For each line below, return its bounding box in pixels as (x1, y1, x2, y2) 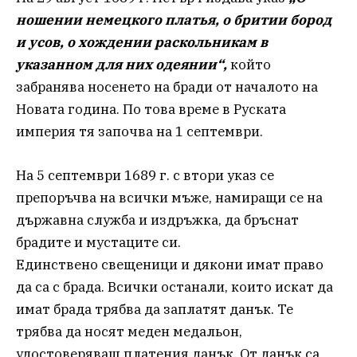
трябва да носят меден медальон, (16, 322, 242, 340)
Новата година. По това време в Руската (16, 100, 286, 119)
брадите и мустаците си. (16, 233, 181, 251)
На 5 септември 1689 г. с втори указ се (16, 166, 274, 184)
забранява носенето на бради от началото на (16, 78, 318, 96)
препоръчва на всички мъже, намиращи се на (16, 188, 323, 206)
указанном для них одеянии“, (16, 56, 227, 74)
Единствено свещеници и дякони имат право (16, 255, 324, 273)
